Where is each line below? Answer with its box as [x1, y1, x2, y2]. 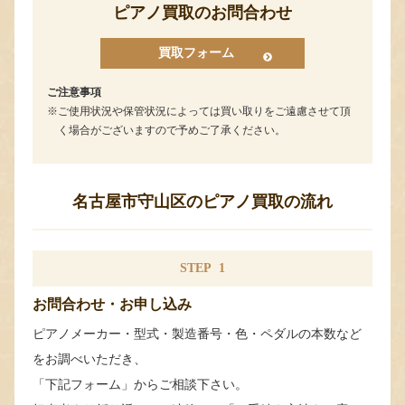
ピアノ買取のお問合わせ [113, 3, 292, 22]
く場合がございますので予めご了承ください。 [58, 123, 286, 137]
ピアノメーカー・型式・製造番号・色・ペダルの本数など [33, 325, 362, 341]
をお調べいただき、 [33, 351, 146, 366]
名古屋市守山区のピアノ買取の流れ [72, 192, 333, 211]
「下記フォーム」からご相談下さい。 [33, 376, 248, 391]
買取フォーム [158, 45, 234, 60]
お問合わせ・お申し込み [33, 296, 192, 312]
